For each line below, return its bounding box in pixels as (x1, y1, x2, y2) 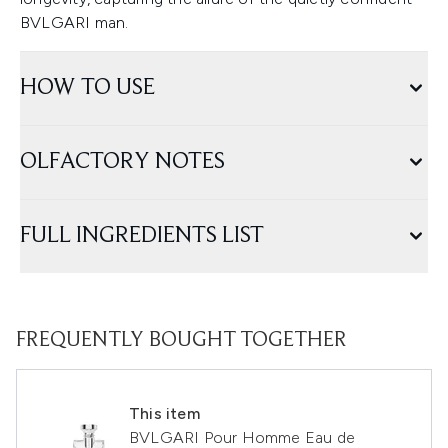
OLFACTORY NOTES (20, 150, 225, 174)
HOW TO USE (20, 76, 155, 100)
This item (129, 404, 200, 423)
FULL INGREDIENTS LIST (20, 224, 264, 248)
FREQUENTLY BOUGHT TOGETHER (16, 330, 347, 352)
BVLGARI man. (20, 13, 129, 32)
